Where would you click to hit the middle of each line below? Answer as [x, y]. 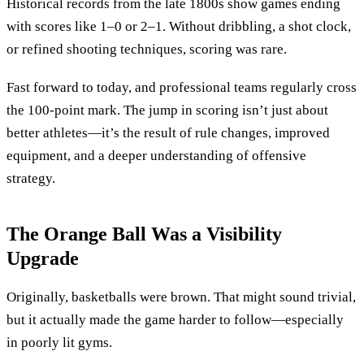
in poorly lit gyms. [59, 343]
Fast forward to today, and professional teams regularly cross [182, 88]
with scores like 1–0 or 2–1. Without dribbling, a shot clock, [179, 26]
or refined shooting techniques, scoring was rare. [147, 49]
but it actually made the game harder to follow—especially [175, 320]
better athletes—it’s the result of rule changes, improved [168, 133]
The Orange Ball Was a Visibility [144, 234]
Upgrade [43, 258]
